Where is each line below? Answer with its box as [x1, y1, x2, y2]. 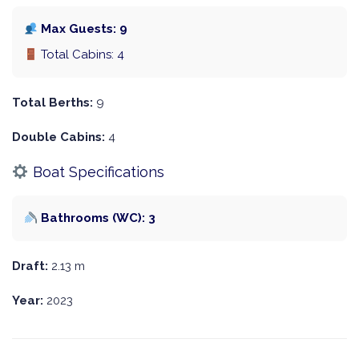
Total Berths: [12, 95, 93, 111]
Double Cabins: [12, 130, 105, 145]
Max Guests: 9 [38, 22, 128, 37]
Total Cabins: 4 [38, 47, 125, 63]
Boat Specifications [28, 163, 164, 181]
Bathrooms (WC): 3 [38, 211, 156, 226]
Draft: [12, 259, 48, 274]
